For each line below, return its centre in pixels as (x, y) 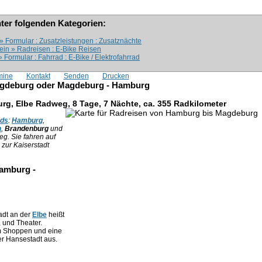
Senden (76, 76)
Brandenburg (27, 129)
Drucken (116, 76)
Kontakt (38, 76)
